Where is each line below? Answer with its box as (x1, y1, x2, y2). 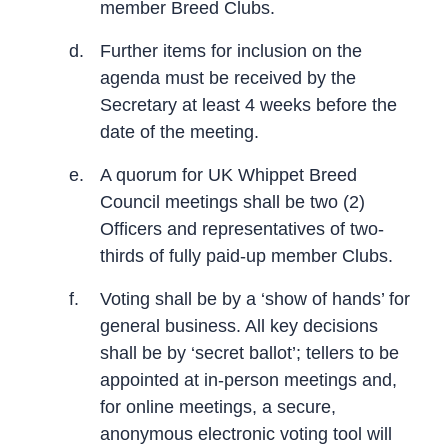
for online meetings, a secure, (100, 396, 336, 417)
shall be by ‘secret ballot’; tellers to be (100, 342, 399, 363)
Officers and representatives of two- (100, 218, 384, 239)
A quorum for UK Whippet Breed (100, 164, 357, 185)
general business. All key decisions (100, 315, 378, 336)
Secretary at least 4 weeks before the (100, 94, 397, 115)
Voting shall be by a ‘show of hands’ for (100, 288, 410, 309)
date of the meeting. (100, 121, 259, 142)
